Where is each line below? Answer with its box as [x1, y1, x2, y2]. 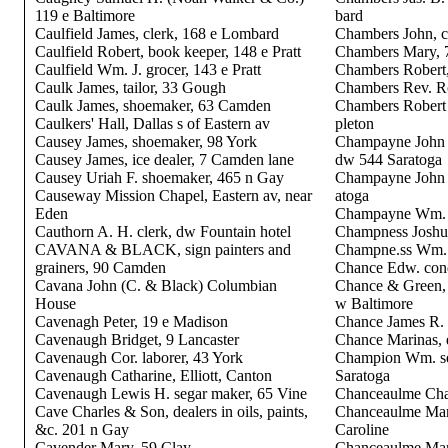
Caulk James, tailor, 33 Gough [34, 79, 226, 96]
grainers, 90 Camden [34, 259, 166, 276]
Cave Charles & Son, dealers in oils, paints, [34, 403, 308, 420]
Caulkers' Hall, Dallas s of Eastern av [34, 115, 270, 132]
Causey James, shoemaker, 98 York [34, 133, 257, 150]
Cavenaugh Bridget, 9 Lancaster [34, 331, 239, 348]
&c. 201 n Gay [34, 421, 129, 438]
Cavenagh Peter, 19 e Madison [34, 313, 228, 330]
